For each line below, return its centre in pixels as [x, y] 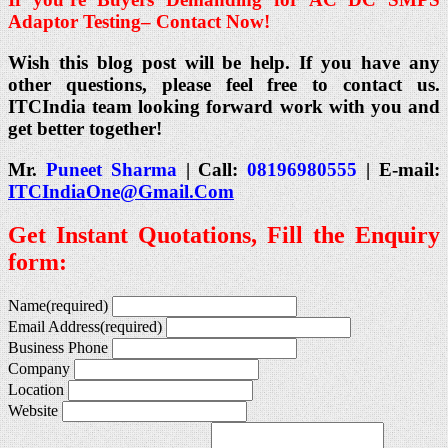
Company [39, 369]
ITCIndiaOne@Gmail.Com [121, 191]
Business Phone [58, 348]
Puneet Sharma [111, 169]
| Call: [212, 169]
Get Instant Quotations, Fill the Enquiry [224, 235]
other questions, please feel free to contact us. [224, 84]
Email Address [54, 327]
